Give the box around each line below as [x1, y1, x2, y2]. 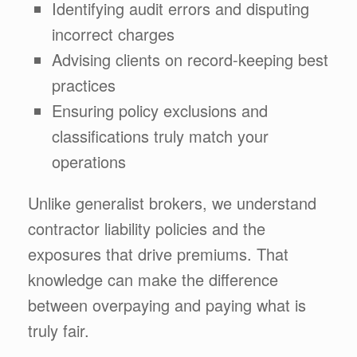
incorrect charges [52, 22, 175, 45]
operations [52, 149, 126, 173]
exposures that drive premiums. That [28, 241, 288, 265]
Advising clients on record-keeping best [52, 47, 328, 71]
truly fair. [28, 318, 89, 342]
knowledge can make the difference [28, 267, 278, 291]
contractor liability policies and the [28, 216, 265, 240]
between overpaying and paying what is [28, 292, 306, 316]
